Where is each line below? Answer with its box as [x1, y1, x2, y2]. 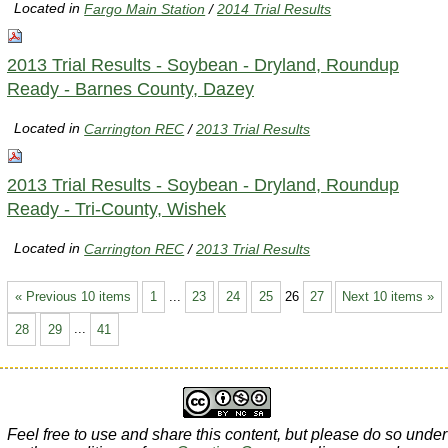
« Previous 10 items [14, 288, 131, 304]
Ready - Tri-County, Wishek [7, 198, 226, 219]
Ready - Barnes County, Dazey [7, 78, 254, 99]
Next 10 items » [342, 288, 435, 304]
